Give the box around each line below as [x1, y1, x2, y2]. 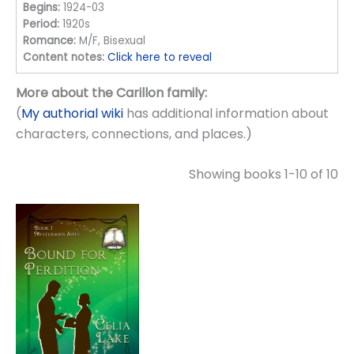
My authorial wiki [21, 104, 123, 122]
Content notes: [23, 50, 105, 66]
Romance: [23, 33, 77, 49]
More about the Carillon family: [16, 83, 207, 102]
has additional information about [123, 104, 329, 122]
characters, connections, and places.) [16, 124, 252, 143]
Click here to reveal [107, 50, 213, 66]
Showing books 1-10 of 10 [189, 165, 338, 184]
